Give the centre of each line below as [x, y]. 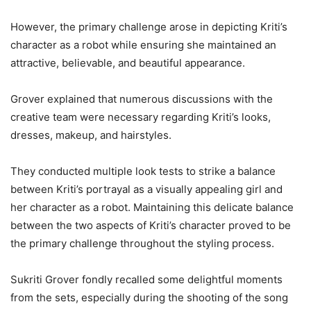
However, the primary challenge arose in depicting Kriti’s [149, 26]
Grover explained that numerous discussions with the [142, 99]
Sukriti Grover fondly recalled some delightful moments [146, 279]
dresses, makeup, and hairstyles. [91, 135]
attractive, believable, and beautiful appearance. [128, 62]
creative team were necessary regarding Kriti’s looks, [141, 117]
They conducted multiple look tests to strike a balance [143, 171]
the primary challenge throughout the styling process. [142, 243]
